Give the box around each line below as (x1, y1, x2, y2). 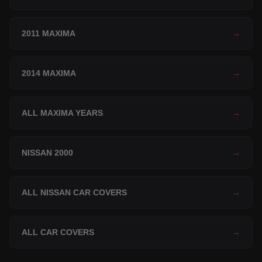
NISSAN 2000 (22, 148, 73, 158)
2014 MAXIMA (22, 68, 76, 78)
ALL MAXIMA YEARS (22, 108, 103, 118)
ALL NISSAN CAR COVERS (22, 188, 127, 198)
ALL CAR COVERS (22, 227, 94, 237)
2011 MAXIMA (22, 29, 75, 39)
